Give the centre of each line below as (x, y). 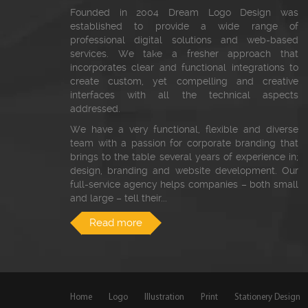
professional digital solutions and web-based (184, 40)
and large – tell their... (119, 198)
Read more (116, 223)
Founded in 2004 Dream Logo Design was (184, 13)
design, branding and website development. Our (184, 171)
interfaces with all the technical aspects (184, 95)
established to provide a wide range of (184, 26)
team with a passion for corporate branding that (184, 143)
